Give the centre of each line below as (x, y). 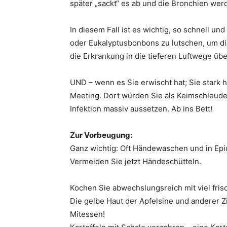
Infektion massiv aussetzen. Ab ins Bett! (141, 109)
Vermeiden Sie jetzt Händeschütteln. (136, 161)
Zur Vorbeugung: (101, 135)
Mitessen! (87, 214)
